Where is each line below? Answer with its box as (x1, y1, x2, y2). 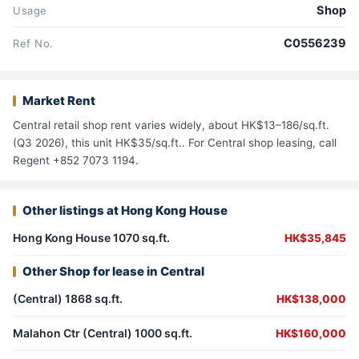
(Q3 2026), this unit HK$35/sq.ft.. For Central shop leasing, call (13, 136, 337, 150)
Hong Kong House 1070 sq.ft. (13, 231, 170, 245)
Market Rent (22, 93, 95, 109)
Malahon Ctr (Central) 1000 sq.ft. (13, 326, 192, 341)
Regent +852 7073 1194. (13, 154, 139, 167)
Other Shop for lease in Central (22, 264, 204, 280)
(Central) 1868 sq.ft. (13, 292, 123, 306)
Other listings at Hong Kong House (22, 203, 228, 219)
